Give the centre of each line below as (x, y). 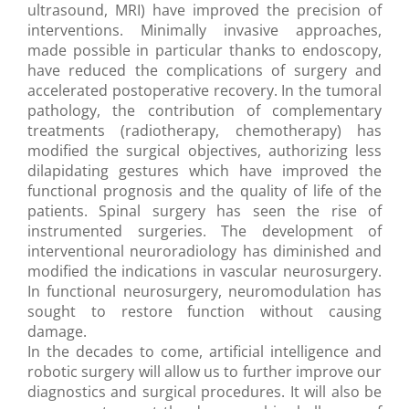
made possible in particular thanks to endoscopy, (204, 51)
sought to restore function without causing (204, 312)
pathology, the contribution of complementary (204, 111)
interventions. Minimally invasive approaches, (204, 31)
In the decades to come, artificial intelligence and (204, 352)
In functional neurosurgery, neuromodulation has (204, 292)
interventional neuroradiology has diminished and (204, 252)
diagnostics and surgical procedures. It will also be (204, 392)
